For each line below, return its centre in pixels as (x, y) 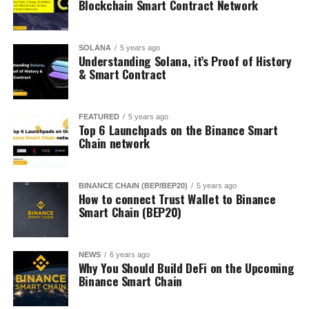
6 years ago (129, 255)
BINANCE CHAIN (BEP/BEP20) (133, 186)
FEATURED (99, 117)
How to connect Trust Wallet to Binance (177, 199)
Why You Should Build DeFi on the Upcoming (186, 268)
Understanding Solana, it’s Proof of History (185, 61)
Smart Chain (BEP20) (130, 212)
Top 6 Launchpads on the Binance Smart (178, 130)
